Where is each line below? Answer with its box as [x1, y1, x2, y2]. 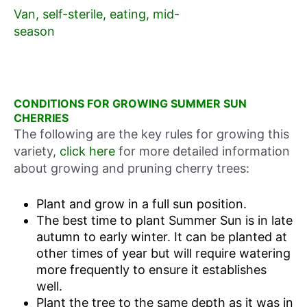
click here [60, 143, 115, 158]
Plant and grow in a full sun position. [36, 197, 247, 212]
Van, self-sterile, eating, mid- [14, 6, 180, 21]
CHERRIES [14, 110, 69, 125]
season [14, 23, 55, 38]
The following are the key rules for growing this [14, 126, 289, 141]
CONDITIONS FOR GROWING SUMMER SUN [14, 96, 247, 110]
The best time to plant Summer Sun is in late [36, 213, 293, 228]
